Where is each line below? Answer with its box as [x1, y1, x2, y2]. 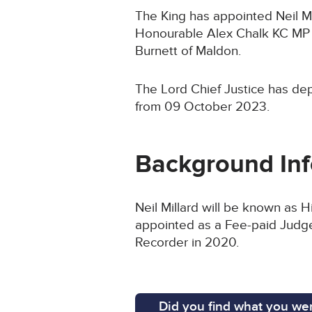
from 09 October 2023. [135, 99, 270, 116]
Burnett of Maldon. [135, 43, 245, 60]
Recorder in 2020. [135, 235, 240, 251]
